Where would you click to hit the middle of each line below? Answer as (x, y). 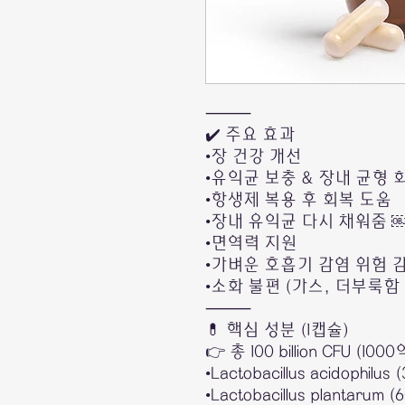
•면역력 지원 (251, 244)
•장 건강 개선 (253, 157)
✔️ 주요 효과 (250, 135)
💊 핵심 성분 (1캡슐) (277, 330)
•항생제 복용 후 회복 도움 (298, 200)
